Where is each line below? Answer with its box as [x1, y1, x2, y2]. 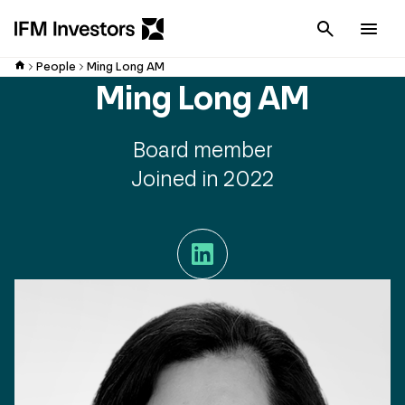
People [36, 59, 76, 74]
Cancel [349, 21, 389, 36]
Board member [132, 137, 273, 162]
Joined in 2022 [131, 165, 274, 191]
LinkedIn [177, 231, 232, 249]
